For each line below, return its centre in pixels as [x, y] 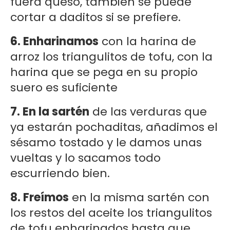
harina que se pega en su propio [104, 72]
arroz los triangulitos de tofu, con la [111, 57]
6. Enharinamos [54, 42]
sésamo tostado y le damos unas [106, 143]
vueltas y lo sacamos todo [85, 158]
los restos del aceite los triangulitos [111, 213]
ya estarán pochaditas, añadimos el [114, 127]
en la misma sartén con [139, 198]
